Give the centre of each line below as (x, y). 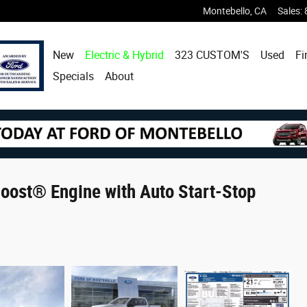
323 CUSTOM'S (212, 55)
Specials (74, 76)
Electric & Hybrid (125, 55)
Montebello (226, 11)
